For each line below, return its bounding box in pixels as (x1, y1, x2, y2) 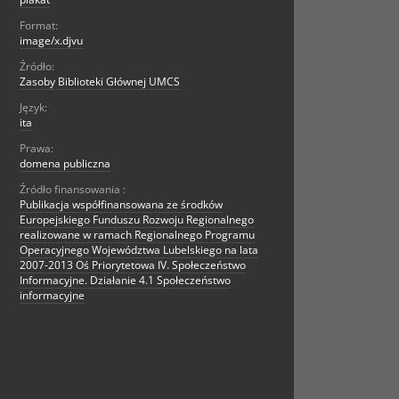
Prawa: (20, 141, 53, 157)
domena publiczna (20, 156, 110, 172)
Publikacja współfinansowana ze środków (20, 197, 223, 213)
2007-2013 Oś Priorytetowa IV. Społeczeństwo (20, 257, 246, 273)
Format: (20, 18, 58, 34)
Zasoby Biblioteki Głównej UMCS (20, 74, 180, 90)
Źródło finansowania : (20, 182, 126, 198)
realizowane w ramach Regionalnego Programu (20, 227, 255, 243)
